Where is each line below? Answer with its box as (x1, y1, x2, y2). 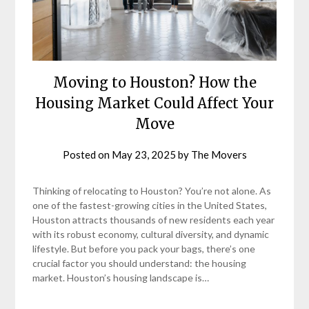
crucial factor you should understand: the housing (32, 257, 247, 270)
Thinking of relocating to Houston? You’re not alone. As (32, 185, 272, 197)
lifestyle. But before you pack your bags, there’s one (32, 243, 256, 255)
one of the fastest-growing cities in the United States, (32, 199, 268, 212)
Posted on (62, 148, 112, 161)
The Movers (190, 148, 247, 161)
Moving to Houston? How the (52, 74, 257, 92)
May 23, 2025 (111, 148, 176, 161)
